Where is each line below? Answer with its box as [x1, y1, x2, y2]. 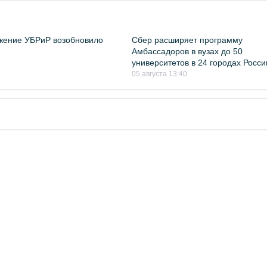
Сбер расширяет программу [132, 35, 243, 45]
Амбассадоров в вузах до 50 [132, 46, 243, 56]
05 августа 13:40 [132, 70, 188, 78]
